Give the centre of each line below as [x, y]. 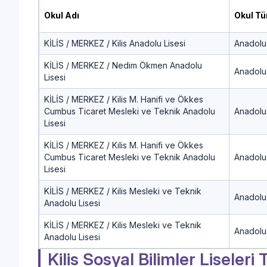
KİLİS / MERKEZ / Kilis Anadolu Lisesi [115, 43]
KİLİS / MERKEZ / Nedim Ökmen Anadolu [123, 65]
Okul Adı [62, 15]
